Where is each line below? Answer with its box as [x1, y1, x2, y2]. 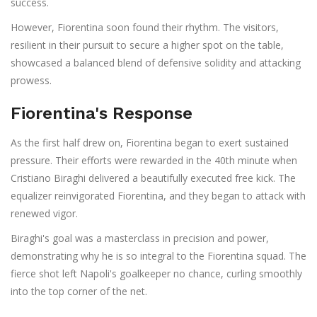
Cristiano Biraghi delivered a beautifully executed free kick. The [11, 171, 296, 185]
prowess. [11, 74, 52, 88]
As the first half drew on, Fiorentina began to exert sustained [11, 136, 289, 150]
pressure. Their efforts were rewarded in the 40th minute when [11, 154, 297, 168]
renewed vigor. [11, 207, 78, 221]
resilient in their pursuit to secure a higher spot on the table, [11, 38, 284, 52]
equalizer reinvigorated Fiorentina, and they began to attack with [11, 189, 306, 203]
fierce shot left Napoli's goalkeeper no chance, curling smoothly [11, 267, 302, 281]
